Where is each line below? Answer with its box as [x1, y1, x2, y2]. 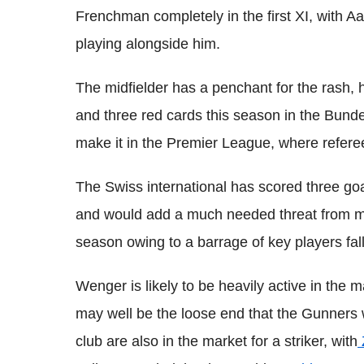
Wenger [76, 277, 127, 294]
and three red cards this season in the [76, 106, 324, 123]
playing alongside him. [76, 35, 220, 52]
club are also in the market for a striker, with [76, 332, 357, 349]
